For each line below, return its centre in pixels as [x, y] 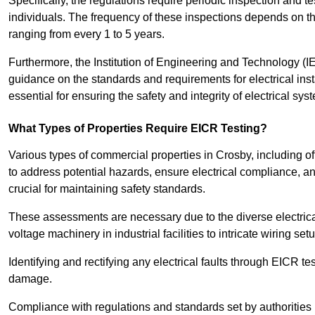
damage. [30, 279]
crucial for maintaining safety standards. [107, 189]
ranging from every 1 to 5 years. [86, 34]
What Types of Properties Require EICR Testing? [138, 129]
